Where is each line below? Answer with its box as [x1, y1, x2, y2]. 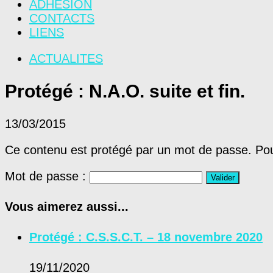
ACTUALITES [29, 52, 103, 65]
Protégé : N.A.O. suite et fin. [5, 80, 245, 101]
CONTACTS [29, 12, 94, 25]
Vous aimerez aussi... [5, 200, 129, 214]
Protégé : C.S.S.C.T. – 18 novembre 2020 [29, 230, 263, 244]
